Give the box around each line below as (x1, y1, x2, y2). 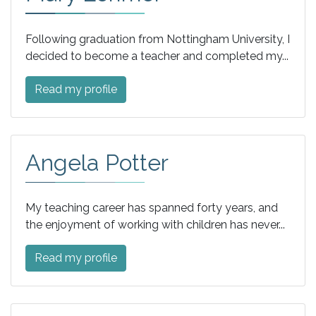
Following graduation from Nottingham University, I (25, 32, 290, 46)
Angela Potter (25, 149, 169, 176)
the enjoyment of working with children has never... (25, 218, 285, 232)
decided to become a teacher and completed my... (25, 49, 288, 63)
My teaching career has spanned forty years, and (25, 201, 278, 215)
